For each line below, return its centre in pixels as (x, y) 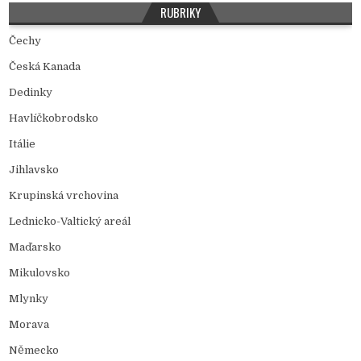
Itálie (23, 143)
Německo (34, 350)
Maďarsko (35, 247)
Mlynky (29, 298)
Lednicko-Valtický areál (70, 221)
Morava (29, 324)
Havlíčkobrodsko (54, 118)
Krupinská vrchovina (64, 195)
